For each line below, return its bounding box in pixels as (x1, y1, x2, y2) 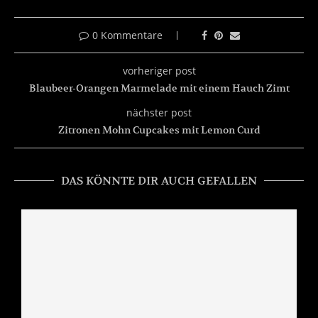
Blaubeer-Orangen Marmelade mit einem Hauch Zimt (28, 81, 290, 94)
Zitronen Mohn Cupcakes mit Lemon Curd (57, 123, 261, 136)
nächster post (126, 105, 192, 119)
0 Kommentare (92, 28, 163, 42)
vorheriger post (122, 63, 196, 77)
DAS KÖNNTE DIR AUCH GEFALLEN (61, 173, 257, 188)
